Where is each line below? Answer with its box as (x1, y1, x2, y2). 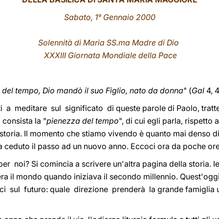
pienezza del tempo (46, 116, 119, 126)
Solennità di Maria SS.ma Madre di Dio (38, 38, 181, 47)
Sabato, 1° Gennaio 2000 (64, 12, 155, 22)
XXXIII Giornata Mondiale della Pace (42, 50, 177, 60)
